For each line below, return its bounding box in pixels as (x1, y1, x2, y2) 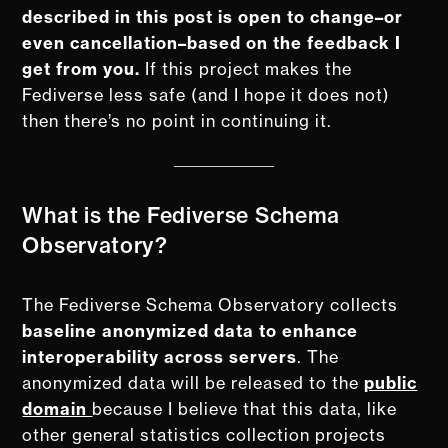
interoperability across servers (22, 346, 298, 367)
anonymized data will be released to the (22, 372, 365, 393)
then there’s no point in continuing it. (22, 110, 333, 131)
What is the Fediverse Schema (22, 201, 341, 228)
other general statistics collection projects (22, 424, 387, 445)
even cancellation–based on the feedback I (22, 32, 402, 53)
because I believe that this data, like (92, 398, 398, 419)
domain (22, 398, 93, 419)
